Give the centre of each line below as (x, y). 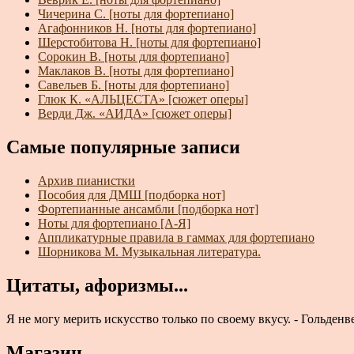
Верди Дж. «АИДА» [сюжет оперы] (135, 114)
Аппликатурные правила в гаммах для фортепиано (176, 238)
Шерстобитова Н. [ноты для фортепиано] (149, 43)
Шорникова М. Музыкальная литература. (149, 252)
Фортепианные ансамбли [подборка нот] (148, 209)
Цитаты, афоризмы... (97, 286)
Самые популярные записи (123, 147)
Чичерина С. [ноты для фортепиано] (136, 14)
